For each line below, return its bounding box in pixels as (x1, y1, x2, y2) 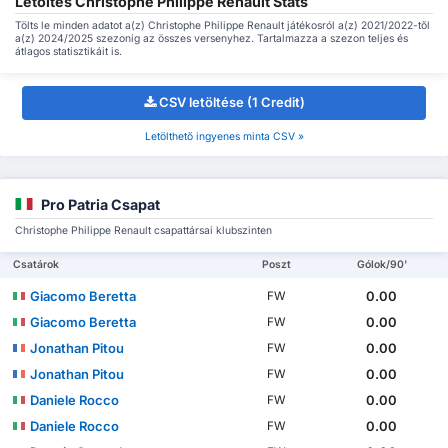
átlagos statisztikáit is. (15, 44, 122, 58)
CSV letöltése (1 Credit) (158, 94, 305, 111)
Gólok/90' (356, 258, 407, 272)
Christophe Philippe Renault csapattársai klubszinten (15, 224, 272, 238)
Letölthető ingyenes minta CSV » (144, 130, 304, 144)
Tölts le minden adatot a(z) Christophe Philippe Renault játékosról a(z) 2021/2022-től (15, 18, 430, 32)
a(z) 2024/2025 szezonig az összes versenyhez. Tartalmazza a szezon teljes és (15, 31, 408, 45)
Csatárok (13, 258, 60, 272)
